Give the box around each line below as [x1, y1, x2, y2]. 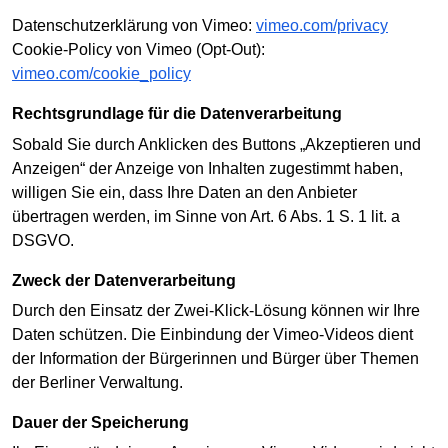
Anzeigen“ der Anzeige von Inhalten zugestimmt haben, [12, 159, 403, 177]
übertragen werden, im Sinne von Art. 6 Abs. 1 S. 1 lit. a [12, 207, 400, 225]
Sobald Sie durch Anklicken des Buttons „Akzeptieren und [12, 135, 421, 153]
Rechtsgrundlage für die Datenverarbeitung [24, 105, 342, 123]
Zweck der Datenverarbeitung [22, 271, 236, 289]
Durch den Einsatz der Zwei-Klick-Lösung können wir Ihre [12, 302, 420, 320]
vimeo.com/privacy [256, 17, 388, 35]
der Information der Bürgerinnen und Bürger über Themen [12, 350, 419, 368]
